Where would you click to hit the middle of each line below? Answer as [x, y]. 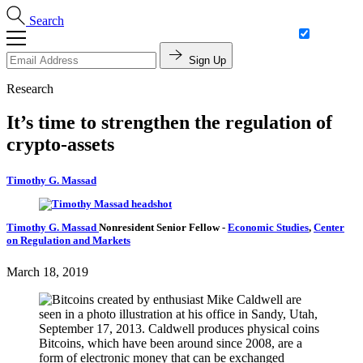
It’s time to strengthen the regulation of [169, 123]
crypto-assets [60, 145]
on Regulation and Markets [68, 241]
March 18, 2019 [47, 272]
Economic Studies [268, 228]
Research [30, 88]
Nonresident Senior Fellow [160, 228]
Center [329, 228]
